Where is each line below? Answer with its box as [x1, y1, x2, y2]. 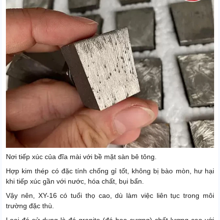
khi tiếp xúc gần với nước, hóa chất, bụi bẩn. [6, 177, 144, 186]
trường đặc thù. [6, 202, 54, 210]
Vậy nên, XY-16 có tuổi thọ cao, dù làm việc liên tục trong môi [6, 192, 214, 200]
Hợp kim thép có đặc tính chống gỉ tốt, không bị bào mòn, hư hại [6, 167, 214, 175]
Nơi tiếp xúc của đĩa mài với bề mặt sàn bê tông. [6, 153, 157, 161]
